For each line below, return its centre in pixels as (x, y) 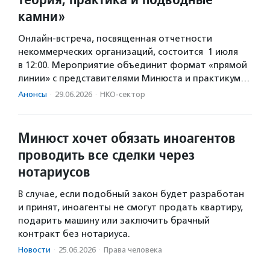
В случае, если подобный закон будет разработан (131, 194)
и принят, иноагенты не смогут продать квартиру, (130, 208)
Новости (34, 250)
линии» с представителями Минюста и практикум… (134, 79)
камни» (42, 16)
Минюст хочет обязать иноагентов (127, 138)
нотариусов (54, 172)
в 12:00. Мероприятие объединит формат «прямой (133, 65)
